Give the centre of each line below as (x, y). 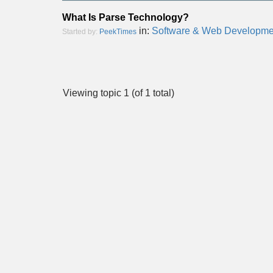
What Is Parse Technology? (126, 17)
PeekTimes (118, 32)
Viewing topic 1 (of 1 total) (119, 93)
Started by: (81, 32)
